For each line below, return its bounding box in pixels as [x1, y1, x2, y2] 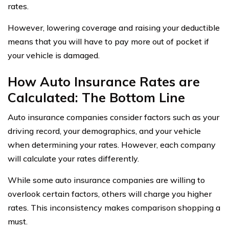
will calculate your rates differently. [8, 153, 139, 164]
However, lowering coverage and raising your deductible [8, 22, 220, 33]
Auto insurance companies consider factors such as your [8, 112, 219, 123]
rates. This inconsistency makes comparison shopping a [8, 202, 220, 213]
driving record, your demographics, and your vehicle [8, 126, 201, 136]
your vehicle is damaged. [8, 50, 100, 61]
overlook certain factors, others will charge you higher [8, 189, 212, 199]
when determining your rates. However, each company [8, 140, 216, 150]
